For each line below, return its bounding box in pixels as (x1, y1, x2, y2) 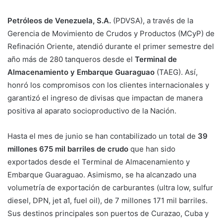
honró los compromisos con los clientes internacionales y (7, 80, 209, 90)
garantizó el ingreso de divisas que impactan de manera (7, 93, 203, 103)
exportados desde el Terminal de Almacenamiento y (7, 157, 190, 167)
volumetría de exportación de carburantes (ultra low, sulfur (7, 183, 213, 193)
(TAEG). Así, (157, 67, 198, 77)
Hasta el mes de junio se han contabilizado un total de (7, 131, 198, 141)
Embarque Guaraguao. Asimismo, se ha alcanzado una (7, 170, 196, 180)
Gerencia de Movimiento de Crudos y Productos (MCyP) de (7, 29, 215, 39)
